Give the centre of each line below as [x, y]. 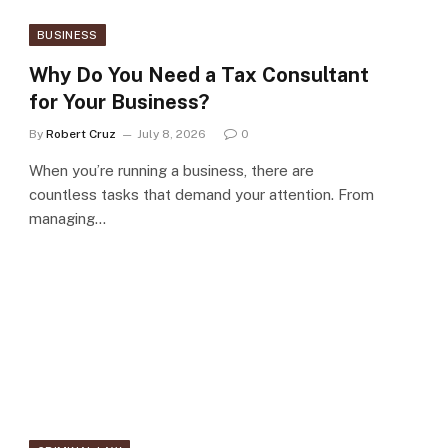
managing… [67, 219]
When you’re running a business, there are [171, 171]
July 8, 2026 [171, 134]
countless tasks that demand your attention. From [201, 195]
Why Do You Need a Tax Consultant [199, 75]
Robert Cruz [81, 134]
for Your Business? [119, 102]
